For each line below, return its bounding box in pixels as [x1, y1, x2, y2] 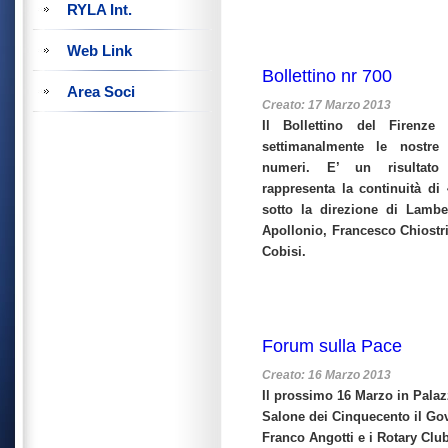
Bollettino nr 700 [262, 66, 392, 86]
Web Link [67, 42, 132, 59]
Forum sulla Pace [262, 336, 402, 356]
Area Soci [67, 83, 135, 100]
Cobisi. [262, 244, 306, 259]
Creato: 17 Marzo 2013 [262, 98, 391, 112]
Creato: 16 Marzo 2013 [262, 368, 391, 382]
